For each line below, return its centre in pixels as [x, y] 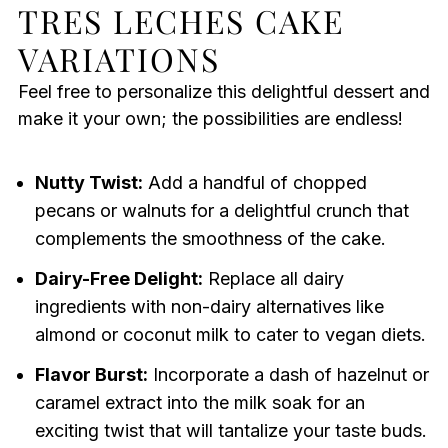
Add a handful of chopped [254, 183]
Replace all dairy [273, 279]
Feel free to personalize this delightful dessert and [223, 92]
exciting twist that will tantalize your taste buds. [230, 431]
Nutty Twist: [88, 183]
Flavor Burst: [91, 375]
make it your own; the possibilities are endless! [210, 119]
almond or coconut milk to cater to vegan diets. [230, 335]
